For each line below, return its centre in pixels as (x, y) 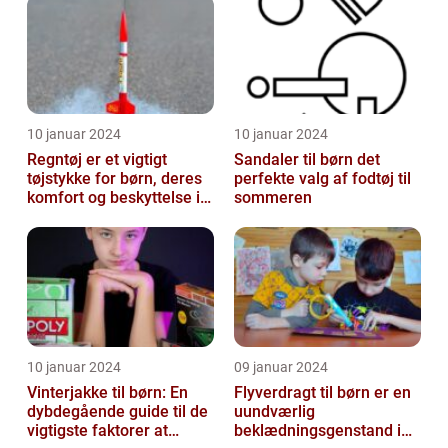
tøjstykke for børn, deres (114, 179)
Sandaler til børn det (295, 160)
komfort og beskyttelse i (113, 198)
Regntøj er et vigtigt (97, 160)
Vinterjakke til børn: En (107, 393)
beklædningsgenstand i (317, 431)
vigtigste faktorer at (97, 431)
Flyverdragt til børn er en (322, 393)
